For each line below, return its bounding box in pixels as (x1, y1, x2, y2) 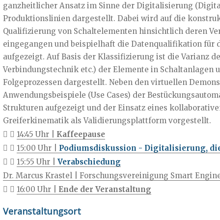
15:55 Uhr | (16, 157, 57, 166)
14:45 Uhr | (16, 129, 56, 139)
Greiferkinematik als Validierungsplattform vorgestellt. (2, 115, 211, 125)
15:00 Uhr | (16, 143, 59, 153)
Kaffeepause (56, 129, 105, 139)
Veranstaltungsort (2, 205, 81, 217)
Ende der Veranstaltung (58, 184, 151, 194)
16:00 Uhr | (16, 184, 58, 194)
